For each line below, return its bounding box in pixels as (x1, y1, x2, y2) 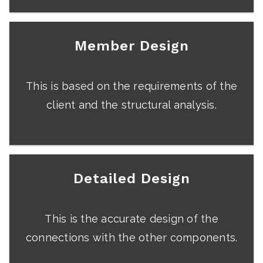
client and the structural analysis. (46, 99, 217, 112)
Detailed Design (73, 170, 190, 187)
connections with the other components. (25, 231, 238, 244)
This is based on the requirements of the (26, 80, 237, 93)
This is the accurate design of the (45, 213, 218, 225)
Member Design (74, 38, 189, 55)
